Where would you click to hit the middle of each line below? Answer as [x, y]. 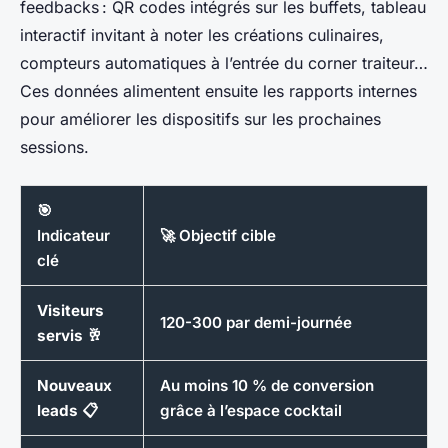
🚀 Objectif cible [218, 235]
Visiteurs [70, 310]
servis [60, 335]
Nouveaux [74, 385]
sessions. [54, 146]
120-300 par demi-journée [256, 322]
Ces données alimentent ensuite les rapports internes [218, 90]
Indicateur [73, 235]
